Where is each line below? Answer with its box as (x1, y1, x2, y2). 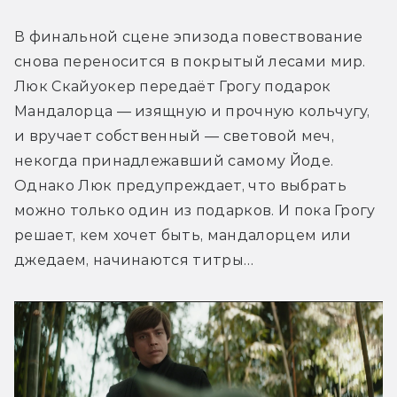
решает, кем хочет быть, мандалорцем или (14, 226, 352, 244)
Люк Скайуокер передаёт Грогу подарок (14, 77, 331, 95)
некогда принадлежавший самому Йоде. (14, 152, 334, 169)
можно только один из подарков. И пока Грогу (14, 201, 376, 219)
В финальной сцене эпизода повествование (14, 27, 363, 45)
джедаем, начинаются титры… (14, 251, 254, 269)
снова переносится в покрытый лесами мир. (14, 52, 366, 70)
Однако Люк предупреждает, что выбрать (14, 176, 346, 194)
